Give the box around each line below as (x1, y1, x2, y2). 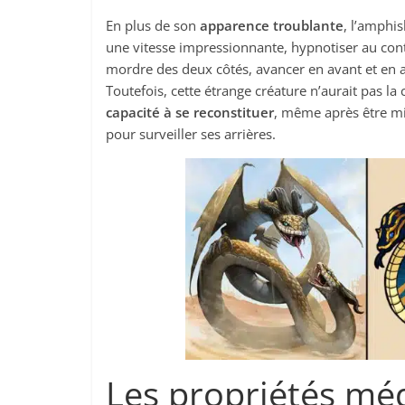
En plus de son (106, 16, 200, 34)
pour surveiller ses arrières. (106, 125, 276, 143)
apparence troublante (200, 16, 344, 34)
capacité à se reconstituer (106, 103, 274, 121)
